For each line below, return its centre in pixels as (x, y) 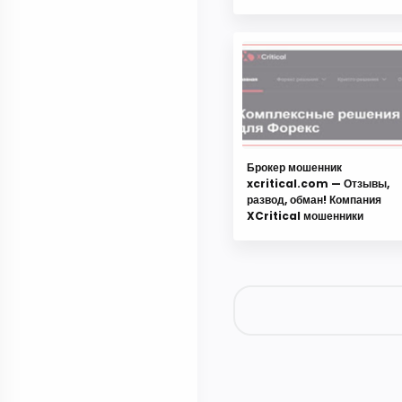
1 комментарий (281, 373)
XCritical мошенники (305, 216)
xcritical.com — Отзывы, (318, 184)
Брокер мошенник (294, 168)
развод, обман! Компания (314, 200)
